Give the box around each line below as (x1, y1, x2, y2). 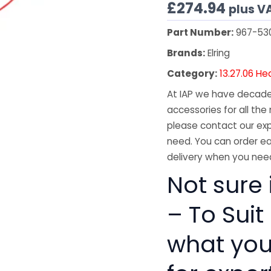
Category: (167, 67, 218, 80)
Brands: (167, 47, 206, 60)
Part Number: (167, 26, 234, 39)
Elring (205, 47, 230, 60)
